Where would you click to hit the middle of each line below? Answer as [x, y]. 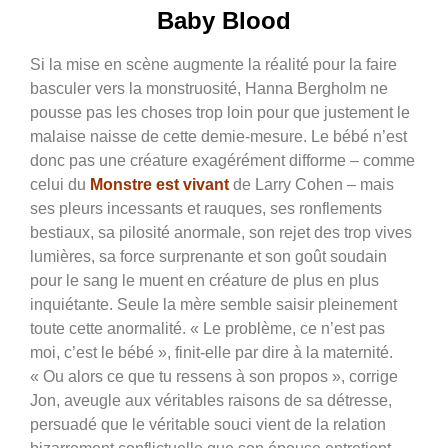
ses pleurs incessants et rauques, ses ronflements [206, 208]
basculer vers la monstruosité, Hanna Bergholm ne [209, 88]
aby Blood [232, 20]
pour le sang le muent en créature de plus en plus [204, 280]
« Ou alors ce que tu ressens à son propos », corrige [214, 376]
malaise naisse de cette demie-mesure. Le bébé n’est [218, 136]
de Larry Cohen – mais [311, 184]
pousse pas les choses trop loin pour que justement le [220, 112]
